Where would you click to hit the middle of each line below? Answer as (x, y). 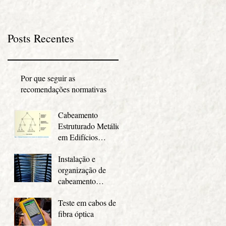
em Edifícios (78, 137)
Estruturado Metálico (91, 126)
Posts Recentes (41, 38)
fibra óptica (76, 213)
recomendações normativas (64, 89)
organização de (82, 169)
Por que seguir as (48, 78)
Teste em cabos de (87, 202)
